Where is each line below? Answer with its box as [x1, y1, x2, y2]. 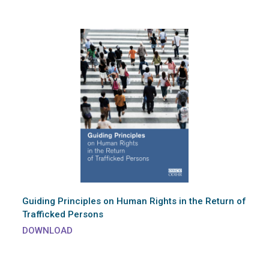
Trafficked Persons [22, 209, 103, 220]
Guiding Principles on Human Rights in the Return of [22, 196, 246, 207]
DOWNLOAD [22, 225, 73, 237]
